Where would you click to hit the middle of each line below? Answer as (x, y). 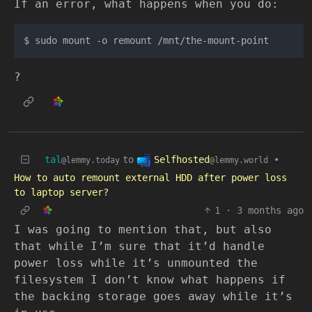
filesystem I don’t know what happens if (150, 280)
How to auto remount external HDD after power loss (150, 178)
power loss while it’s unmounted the (136, 263)
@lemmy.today (91, 161)
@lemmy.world (239, 161)
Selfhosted (182, 160)
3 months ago (270, 211)
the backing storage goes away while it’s (153, 297)
